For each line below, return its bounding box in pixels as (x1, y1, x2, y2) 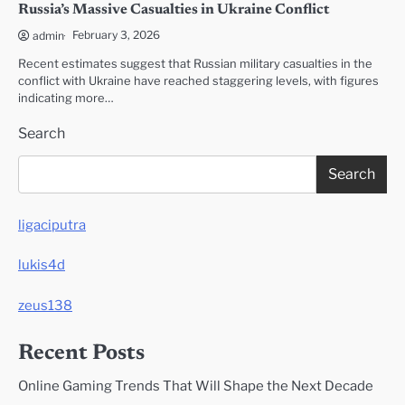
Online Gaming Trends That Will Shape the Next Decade (18, 377, 373, 394)
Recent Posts (18, 342, 145, 364)
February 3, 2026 (72, 28, 160, 42)
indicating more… (18, 91, 114, 105)
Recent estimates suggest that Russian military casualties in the (18, 57, 372, 71)
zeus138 (18, 297, 72, 314)
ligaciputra (18, 217, 86, 233)
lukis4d (18, 257, 65, 274)
